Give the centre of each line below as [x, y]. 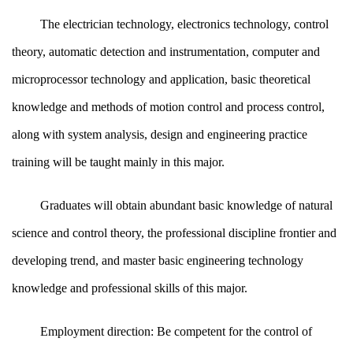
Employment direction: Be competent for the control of [176, 331]
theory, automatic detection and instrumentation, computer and [166, 52]
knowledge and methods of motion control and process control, [168, 107]
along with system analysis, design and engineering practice [160, 134]
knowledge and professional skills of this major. [130, 288]
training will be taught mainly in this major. [118, 162]
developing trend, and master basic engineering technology [158, 260]
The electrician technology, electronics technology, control [184, 24]
